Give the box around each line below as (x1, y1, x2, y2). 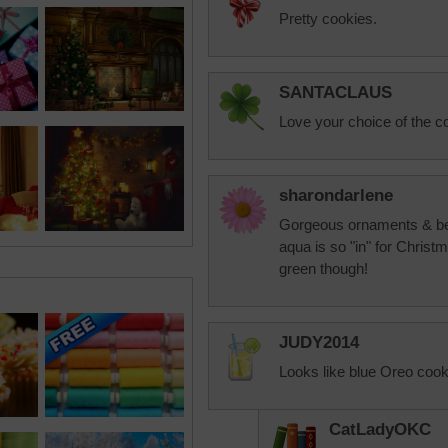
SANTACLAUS (279, 83, 392, 102)
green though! (279, 260, 368, 277)
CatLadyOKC (329, 420, 431, 439)
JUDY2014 (279, 333, 359, 352)
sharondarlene (279, 186, 393, 205)
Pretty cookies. (279, 10, 377, 27)
